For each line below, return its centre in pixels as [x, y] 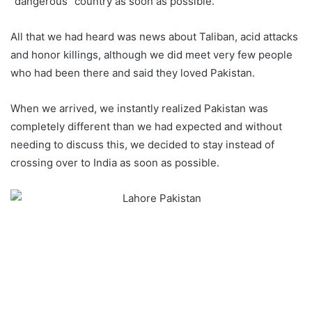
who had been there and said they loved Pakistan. [133, 73]
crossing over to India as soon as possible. [115, 163]
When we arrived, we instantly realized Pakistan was [139, 109]
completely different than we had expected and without [146, 127]
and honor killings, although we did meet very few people [151, 55]
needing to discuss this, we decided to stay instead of [142, 145]
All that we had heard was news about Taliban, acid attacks [154, 37]
